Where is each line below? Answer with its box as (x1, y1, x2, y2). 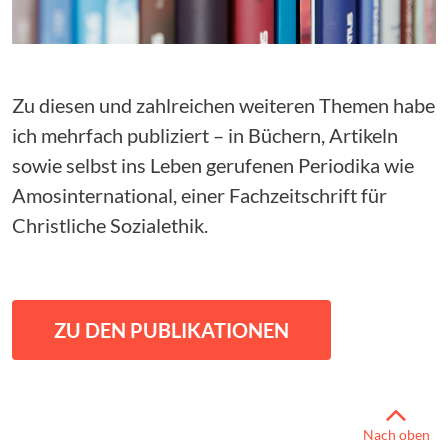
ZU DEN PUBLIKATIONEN (54, 318, 289, 343)
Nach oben (362, 426, 430, 444)
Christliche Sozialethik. (12, 213, 208, 238)
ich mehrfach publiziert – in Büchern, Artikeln (12, 123, 398, 148)
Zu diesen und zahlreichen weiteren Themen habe (12, 93, 435, 118)
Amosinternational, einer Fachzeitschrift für (12, 183, 387, 208)
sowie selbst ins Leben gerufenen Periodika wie (12, 153, 414, 178)
